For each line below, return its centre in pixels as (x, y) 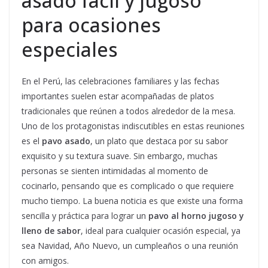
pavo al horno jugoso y (196, 216)
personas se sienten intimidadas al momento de (115, 171)
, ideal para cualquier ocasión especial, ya (161, 231)
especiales (70, 50)
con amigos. (45, 261)
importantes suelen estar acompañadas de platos (118, 96)
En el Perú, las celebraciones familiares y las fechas (121, 81)
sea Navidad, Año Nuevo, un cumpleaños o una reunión (130, 246)
